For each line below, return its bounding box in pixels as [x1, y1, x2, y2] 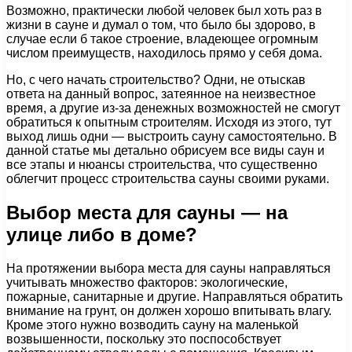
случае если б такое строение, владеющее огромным [6, 31, 318, 46]
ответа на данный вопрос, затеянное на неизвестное [6, 86, 316, 101]
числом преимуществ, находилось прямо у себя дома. [6, 46, 322, 60]
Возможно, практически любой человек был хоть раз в [6, 3, 322, 17]
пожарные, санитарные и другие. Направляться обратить [6, 289, 343, 303]
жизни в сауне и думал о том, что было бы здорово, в [6, 17, 316, 31]
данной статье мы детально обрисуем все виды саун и [6, 143, 324, 157]
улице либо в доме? [6, 223, 197, 245]
